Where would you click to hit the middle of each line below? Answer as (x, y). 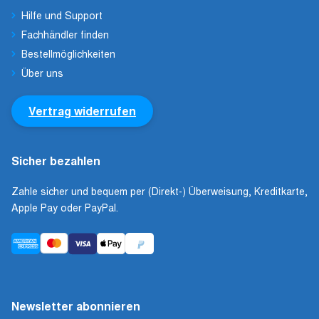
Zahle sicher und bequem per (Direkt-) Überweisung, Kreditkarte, (159, 190)
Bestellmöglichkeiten (69, 53)
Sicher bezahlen (56, 160)
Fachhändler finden (66, 34)
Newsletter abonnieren (76, 306)
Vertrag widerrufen (82, 110)
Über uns (43, 72)
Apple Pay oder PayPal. (65, 207)
